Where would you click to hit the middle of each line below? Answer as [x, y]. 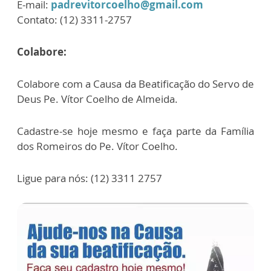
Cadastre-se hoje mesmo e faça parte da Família [135, 131]
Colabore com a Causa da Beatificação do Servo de [135, 84]
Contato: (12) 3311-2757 [76, 20]
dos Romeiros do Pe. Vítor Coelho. [100, 146]
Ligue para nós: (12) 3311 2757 [90, 178]
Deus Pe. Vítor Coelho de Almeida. [97, 99]
